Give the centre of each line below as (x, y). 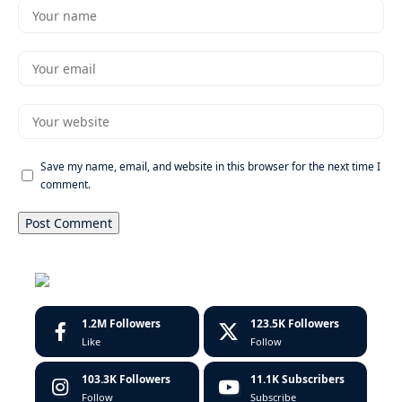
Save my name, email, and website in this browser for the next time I (210, 166)
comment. (66, 184)
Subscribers (313, 379)
